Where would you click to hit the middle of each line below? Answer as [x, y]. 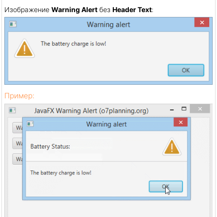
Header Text [132, 9]
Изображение [28, 9]
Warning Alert [74, 9]
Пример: [19, 96]
